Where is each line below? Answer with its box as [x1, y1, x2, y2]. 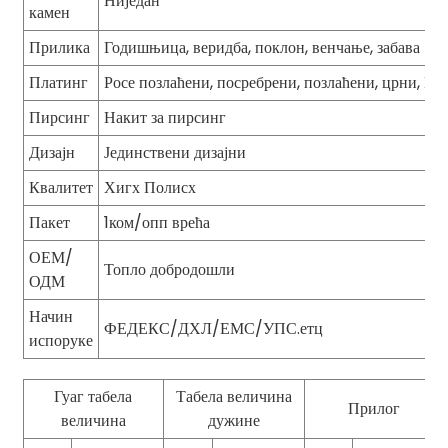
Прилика [28, 36, 90, 60]
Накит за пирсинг [103, 106, 226, 130]
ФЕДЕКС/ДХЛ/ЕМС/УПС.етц [103, 317, 323, 341]
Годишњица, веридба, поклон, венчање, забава [103, 36, 420, 60]
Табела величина [175, 385, 292, 409]
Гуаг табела [54, 385, 133, 409]
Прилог [348, 397, 401, 421]
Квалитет [28, 176, 93, 200]
